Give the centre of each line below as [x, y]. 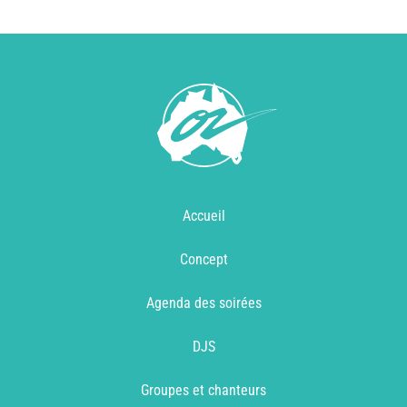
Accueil [203, 215]
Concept [203, 259]
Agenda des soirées [203, 303]
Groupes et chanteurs [203, 390]
